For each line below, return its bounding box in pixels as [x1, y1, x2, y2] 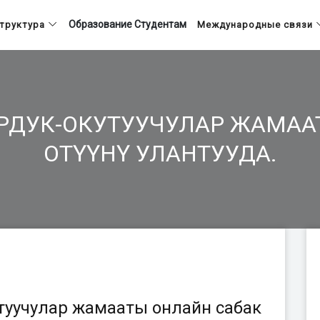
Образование [69, 19, 132, 30]
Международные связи [197, 19, 313, 30]
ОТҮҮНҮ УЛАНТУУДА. [43, 140, 277, 167]
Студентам [134, 19, 186, 30]
